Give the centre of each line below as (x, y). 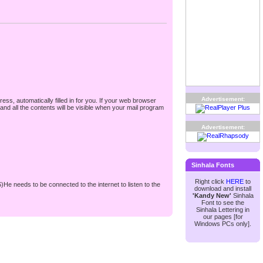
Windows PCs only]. (223, 224)
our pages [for (223, 217)
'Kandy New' (212, 195)
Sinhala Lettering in (223, 210)
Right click (210, 181)
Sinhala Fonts (213, 165)
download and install (223, 188)
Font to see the (223, 203)
